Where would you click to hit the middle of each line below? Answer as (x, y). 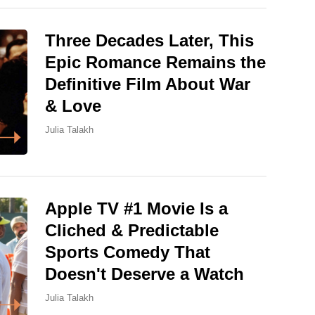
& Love (73, 106)
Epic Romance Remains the (155, 63)
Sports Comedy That (128, 252)
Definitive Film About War (148, 84)
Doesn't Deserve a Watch (144, 274)
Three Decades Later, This (149, 41)
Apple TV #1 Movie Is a (136, 208)
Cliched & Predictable (132, 230)
